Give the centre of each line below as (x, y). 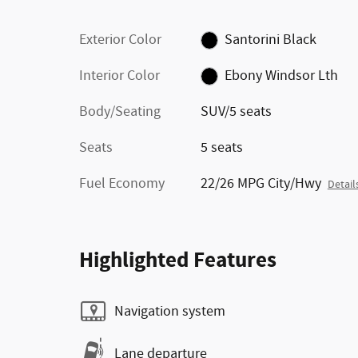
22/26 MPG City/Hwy (261, 184)
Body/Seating (120, 112)
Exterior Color (120, 40)
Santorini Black (271, 40)
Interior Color (119, 76)
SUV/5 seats (236, 112)
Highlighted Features (178, 261)
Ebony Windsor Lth (282, 76)
